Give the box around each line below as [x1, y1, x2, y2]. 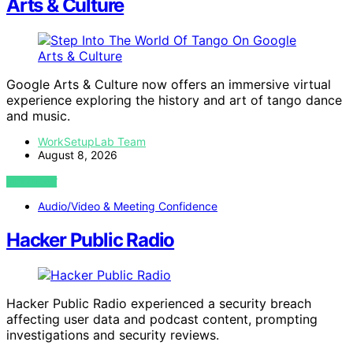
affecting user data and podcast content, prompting [6, 311, 318, 328]
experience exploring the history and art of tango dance [6, 92, 342, 109]
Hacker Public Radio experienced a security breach [6, 295, 311, 312]
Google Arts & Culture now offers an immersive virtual [6, 76, 331, 93]
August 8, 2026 [38, 148, 117, 162]
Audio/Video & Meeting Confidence [38, 199, 217, 214]
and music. [6, 108, 70, 124]
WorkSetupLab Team [38, 135, 146, 149]
